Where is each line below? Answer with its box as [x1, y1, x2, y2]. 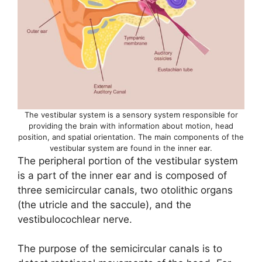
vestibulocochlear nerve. [18, 213, 135, 225]
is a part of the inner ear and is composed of [18, 169, 227, 181]
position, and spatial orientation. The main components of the [18, 132, 244, 142]
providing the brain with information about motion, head [29, 120, 233, 130]
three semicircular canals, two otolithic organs [18, 184, 233, 196]
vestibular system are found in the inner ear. [50, 143, 212, 153]
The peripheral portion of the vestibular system [18, 154, 238, 167]
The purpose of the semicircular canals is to [18, 243, 222, 255]
